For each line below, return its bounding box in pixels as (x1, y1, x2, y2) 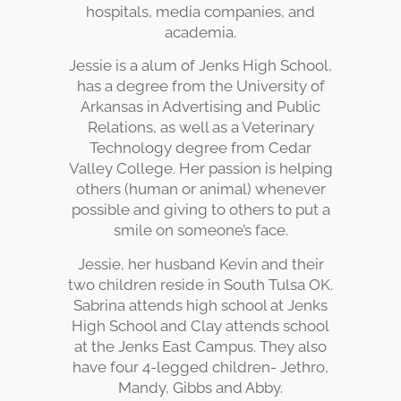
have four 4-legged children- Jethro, (73, 357, 328, 376)
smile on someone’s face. (113, 221, 288, 240)
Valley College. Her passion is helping (68, 159, 333, 178)
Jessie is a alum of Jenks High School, (69, 56, 332, 75)
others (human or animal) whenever (75, 180, 326, 199)
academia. (165, 22, 236, 41)
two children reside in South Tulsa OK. (68, 275, 333, 294)
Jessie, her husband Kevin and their (77, 254, 324, 273)
